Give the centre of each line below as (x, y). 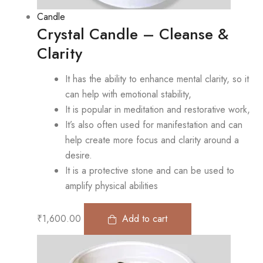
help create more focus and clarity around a (152, 140)
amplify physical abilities (112, 186)
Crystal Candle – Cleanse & (133, 34)
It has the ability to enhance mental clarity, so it (157, 79)
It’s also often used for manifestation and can (154, 125)
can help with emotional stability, (128, 95)
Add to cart (145, 219)
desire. (79, 156)
